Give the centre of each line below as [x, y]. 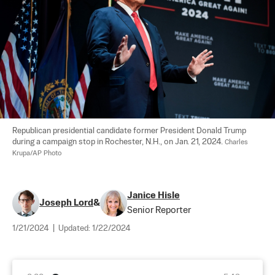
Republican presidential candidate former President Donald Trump [130, 131]
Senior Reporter [159, 210]
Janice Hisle [153, 195]
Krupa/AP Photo [37, 153]
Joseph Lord [66, 203]
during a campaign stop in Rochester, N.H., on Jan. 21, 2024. [118, 142]
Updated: [75, 228]
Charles [237, 142]
